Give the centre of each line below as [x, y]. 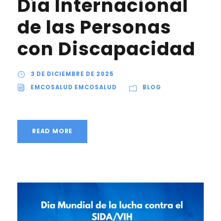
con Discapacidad [106, 49]
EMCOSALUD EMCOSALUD [74, 87]
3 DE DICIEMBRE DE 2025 [72, 74]
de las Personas [94, 27]
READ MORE [53, 131]
